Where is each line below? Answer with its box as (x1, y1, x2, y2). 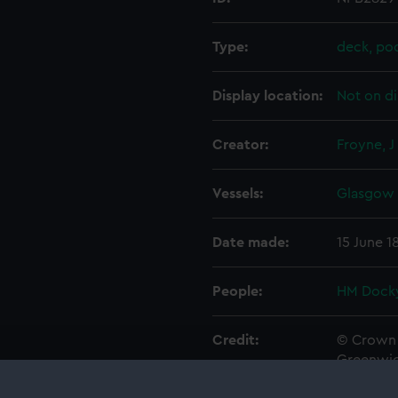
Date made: (212, 235, 289, 250)
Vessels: (212, 187, 263, 201)
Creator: (212, 138, 268, 152)
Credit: (212, 333, 259, 347)
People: (212, 284, 262, 298)
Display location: (212, 89, 322, 103)
